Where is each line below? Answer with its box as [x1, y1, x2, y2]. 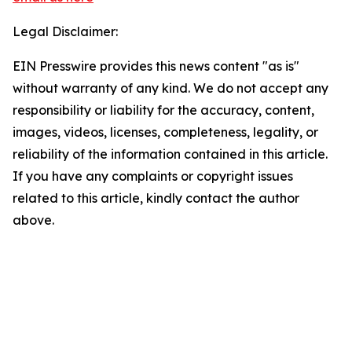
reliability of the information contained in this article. [13, 146, 328, 163]
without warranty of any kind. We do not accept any [13, 80, 328, 97]
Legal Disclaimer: [13, 24, 118, 40]
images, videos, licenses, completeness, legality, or [13, 124, 318, 141]
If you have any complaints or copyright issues [13, 168, 293, 185]
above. [13, 212, 54, 229]
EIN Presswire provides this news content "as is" [13, 58, 299, 75]
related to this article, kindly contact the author [13, 190, 299, 207]
